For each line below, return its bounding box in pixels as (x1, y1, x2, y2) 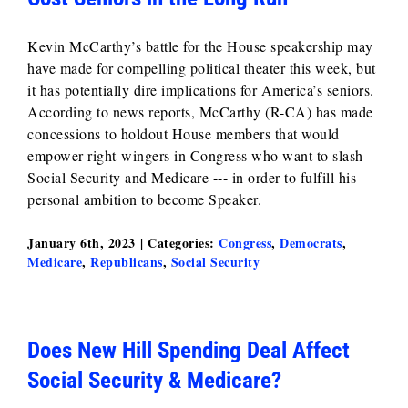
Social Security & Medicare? (27, 367, 281, 393)
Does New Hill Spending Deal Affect (27, 337, 350, 363)
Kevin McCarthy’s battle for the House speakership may (27, 36, 373, 56)
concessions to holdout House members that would (27, 124, 340, 143)
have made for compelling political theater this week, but (27, 58, 376, 77)
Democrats (280, 233, 342, 252)
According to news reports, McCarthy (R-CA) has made (27, 102, 373, 121)
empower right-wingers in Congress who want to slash (27, 146, 363, 165)
